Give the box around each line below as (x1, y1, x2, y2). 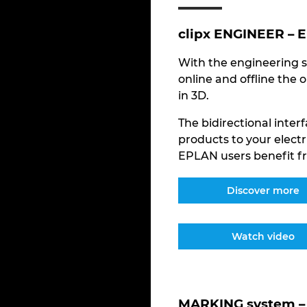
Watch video (232, 230, 295, 243)
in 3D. (178, 88, 209, 102)
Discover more (227, 184, 300, 197)
